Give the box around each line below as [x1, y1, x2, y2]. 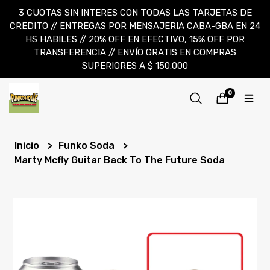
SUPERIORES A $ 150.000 [82, 60, 188, 71]
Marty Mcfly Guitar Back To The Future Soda [14, 154, 225, 166]
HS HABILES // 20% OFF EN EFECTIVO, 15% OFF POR [25, 34, 245, 45]
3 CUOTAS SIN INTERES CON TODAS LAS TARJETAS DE [18, 7, 252, 18]
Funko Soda [58, 140, 118, 151]
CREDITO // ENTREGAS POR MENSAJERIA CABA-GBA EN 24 [10, 20, 260, 31]
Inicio [14, 140, 42, 151]
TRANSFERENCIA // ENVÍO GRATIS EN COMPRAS [34, 47, 236, 58]
